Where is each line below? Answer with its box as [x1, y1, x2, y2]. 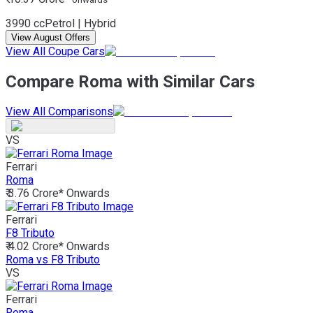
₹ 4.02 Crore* [6, 240, 64, 254]
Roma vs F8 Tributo [6, 253, 100, 267]
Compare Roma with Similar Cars [6, 71, 255, 92]
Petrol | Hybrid [45, 16, 116, 30]
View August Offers [11, 31, 90, 43]
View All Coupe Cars [6, 44, 105, 58]
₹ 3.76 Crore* [6, 187, 64, 201]
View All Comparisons [6, 105, 113, 119]
